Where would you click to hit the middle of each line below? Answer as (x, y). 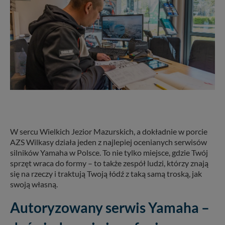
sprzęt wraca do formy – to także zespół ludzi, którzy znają (109, 163)
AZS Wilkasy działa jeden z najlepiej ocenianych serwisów (108, 142)
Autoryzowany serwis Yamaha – (110, 207)
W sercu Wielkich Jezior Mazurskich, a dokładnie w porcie (109, 131)
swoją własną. (34, 184)
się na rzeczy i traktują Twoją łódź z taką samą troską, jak (106, 173)
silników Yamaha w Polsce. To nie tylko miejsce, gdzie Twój (109, 152)
